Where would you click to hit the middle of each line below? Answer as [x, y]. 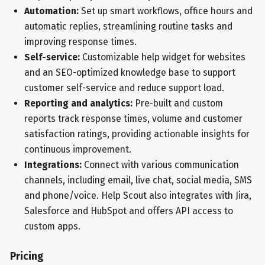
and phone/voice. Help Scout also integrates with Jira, [138, 196]
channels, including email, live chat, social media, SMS [138, 180]
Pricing [27, 257]
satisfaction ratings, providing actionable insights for [137, 134]
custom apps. [52, 227]
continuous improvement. [77, 150]
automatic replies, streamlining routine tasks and [128, 27]
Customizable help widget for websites [164, 57]
